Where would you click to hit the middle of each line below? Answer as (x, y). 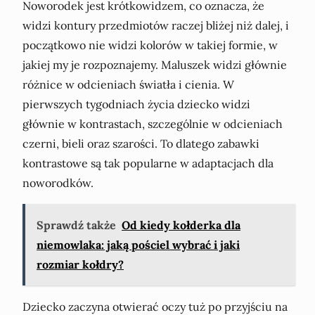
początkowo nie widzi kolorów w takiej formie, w (150, 45)
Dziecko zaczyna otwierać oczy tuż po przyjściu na (155, 306)
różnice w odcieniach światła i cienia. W (128, 84)
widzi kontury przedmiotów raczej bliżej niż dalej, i (156, 25)
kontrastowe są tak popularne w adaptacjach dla (148, 163)
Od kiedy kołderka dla (181, 225)
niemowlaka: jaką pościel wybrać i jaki (138, 244)
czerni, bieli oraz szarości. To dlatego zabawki (141, 143)
